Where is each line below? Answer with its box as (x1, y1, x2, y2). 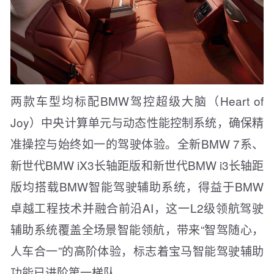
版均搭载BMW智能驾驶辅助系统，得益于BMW (10, 178, 264, 195)
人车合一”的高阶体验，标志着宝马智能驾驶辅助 (10, 242, 264, 259)
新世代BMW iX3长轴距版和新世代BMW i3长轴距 (10, 157, 264, 174)
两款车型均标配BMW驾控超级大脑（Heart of (10, 92, 264, 109)
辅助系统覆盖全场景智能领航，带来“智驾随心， (10, 221, 264, 238)
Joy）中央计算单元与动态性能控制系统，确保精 (10, 114, 264, 131)
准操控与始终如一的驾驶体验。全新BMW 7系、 (10, 135, 264, 152)
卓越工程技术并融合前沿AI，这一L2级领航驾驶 (10, 199, 264, 217)
